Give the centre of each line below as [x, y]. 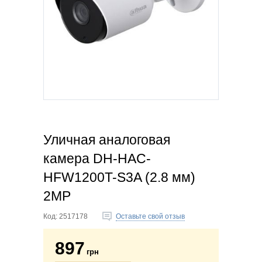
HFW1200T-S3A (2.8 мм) [119, 177]
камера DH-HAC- [97, 159]
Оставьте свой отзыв [150, 217]
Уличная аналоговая [107, 140]
